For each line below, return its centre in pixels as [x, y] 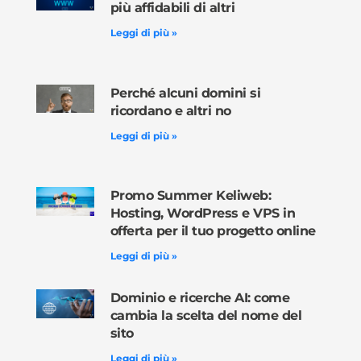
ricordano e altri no [170, 110]
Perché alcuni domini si [185, 93]
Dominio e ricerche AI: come [200, 298]
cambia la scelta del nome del [206, 316]
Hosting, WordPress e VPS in [203, 213]
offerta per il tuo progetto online [213, 230]
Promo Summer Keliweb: [191, 195]
